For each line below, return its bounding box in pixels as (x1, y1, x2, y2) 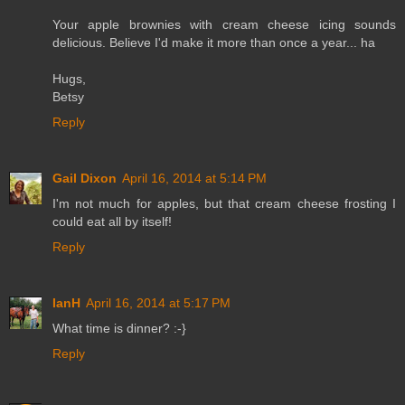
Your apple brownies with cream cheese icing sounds (52, 17, 396, 33)
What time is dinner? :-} (52, 321, 186, 336)
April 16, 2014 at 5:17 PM (86, 296, 231, 311)
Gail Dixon (52, 171, 117, 186)
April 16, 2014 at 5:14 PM (122, 171, 267, 186)
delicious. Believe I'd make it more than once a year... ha (52, 35, 375, 51)
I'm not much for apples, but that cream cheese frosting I (52, 196, 396, 212)
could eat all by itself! (52, 214, 172, 230)
